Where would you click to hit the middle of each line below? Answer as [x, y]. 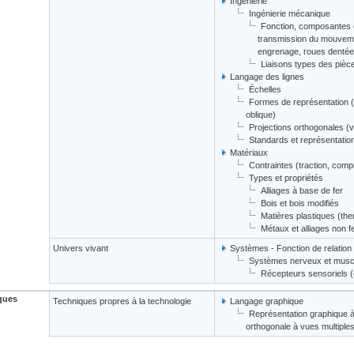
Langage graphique [267, 301]
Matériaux [249, 153]
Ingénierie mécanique [290, 13]
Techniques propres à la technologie [122, 301]
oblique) [261, 115]
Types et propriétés [286, 178]
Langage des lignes [267, 77]
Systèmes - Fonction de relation [291, 248]
